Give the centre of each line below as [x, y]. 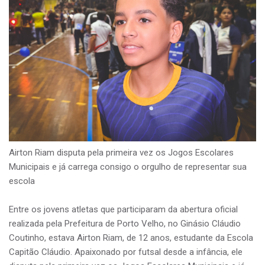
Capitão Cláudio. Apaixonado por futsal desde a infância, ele [126, 252]
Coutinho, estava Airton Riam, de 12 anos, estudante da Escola [131, 238]
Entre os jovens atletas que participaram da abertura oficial [123, 210]
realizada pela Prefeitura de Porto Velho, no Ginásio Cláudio [125, 224]
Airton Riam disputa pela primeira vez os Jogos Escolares [121, 153]
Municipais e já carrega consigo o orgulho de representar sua [128, 167]
